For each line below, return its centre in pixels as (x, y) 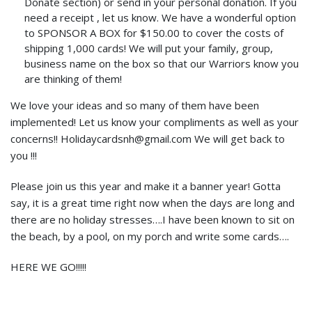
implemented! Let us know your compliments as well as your (155, 122)
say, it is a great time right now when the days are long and (153, 203)
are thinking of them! (73, 79)
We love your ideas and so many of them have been (135, 106)
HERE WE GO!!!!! (48, 267)
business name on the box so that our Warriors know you (162, 64)
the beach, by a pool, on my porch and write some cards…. (150, 236)
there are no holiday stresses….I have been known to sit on (153, 220)
